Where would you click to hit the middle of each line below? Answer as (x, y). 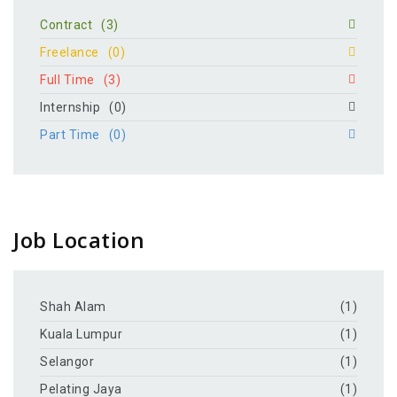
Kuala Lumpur (81, 334)
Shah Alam (73, 307)
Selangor (67, 362)
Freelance (70, 52)
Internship (70, 107)
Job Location (79, 240)
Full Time (67, 79)
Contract (66, 24)
